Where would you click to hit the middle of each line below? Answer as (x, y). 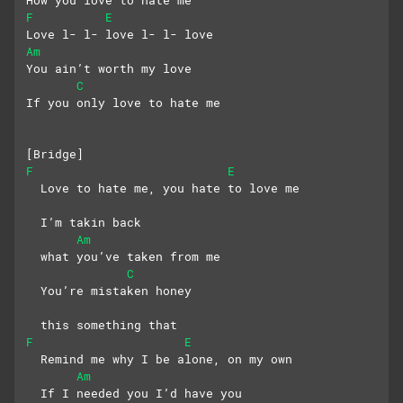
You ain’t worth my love (109, 69)
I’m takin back (87, 223)
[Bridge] (55, 154)
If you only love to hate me (123, 103)
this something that (102, 325)
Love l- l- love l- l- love (120, 35)
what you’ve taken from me (123, 257)
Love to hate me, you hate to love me (163, 188)
